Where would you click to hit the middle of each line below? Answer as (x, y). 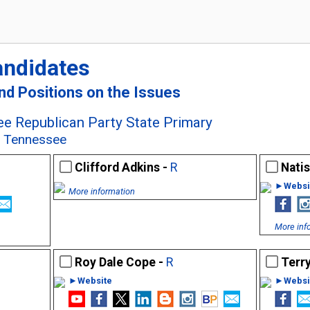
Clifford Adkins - (122, 167)
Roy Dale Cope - (120, 262)
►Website (90, 281)
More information (101, 191)
